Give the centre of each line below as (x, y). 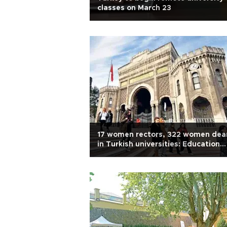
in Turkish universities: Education (159, 144)
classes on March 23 (134, 8)
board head (119, 154)
